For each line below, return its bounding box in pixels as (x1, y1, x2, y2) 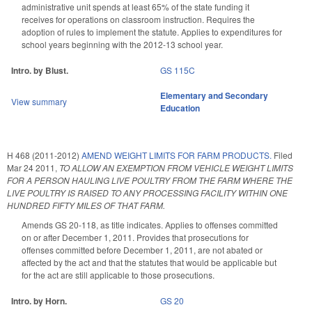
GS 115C (160, 63, 195, 76)
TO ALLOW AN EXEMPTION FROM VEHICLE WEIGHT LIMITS (59, 161, 293, 173)
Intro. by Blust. (11, 63, 68, 77)
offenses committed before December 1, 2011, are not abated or (22, 243, 263, 256)
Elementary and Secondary (160, 88, 268, 102)
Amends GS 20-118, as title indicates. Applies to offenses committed (22, 218, 278, 231)
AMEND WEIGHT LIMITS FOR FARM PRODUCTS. (81, 148, 272, 161)
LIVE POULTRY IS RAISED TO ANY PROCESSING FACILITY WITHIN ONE (7, 186, 288, 198)
